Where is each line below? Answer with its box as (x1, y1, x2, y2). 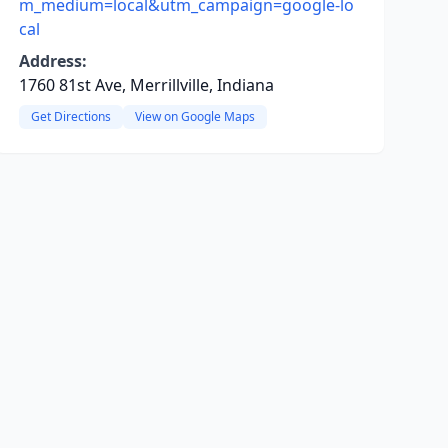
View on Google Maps (134, 108, 255, 125)
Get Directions (30, 108, 111, 125)
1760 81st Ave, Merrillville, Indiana (18, 74, 274, 96)
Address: (18, 50, 87, 72)
